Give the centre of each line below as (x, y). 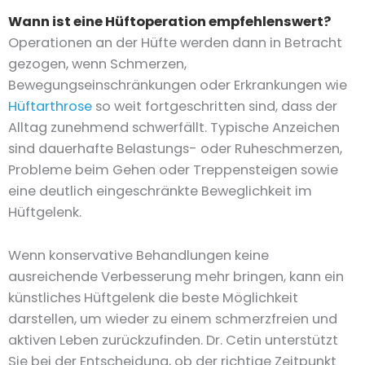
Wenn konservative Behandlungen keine (139, 255)
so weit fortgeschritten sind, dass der (215, 107)
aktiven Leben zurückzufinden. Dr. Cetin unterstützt (173, 340)
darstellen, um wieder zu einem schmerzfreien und (173, 319)
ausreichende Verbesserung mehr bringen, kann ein (176, 276)
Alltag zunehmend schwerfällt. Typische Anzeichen (174, 128)
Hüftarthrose (50, 107)
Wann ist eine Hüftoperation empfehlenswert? (169, 22)
